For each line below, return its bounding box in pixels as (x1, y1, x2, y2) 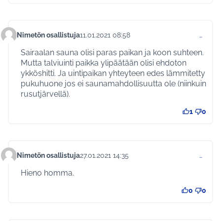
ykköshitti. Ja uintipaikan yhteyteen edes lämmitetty (21, 69, 205, 78)
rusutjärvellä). (21, 89, 70, 99)
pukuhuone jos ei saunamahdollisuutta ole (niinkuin (21, 79, 206, 89)
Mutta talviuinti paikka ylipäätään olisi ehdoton (21, 58, 186, 68)
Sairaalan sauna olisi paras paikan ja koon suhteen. (21, 48, 204, 58)
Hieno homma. (21, 168, 74, 178)
